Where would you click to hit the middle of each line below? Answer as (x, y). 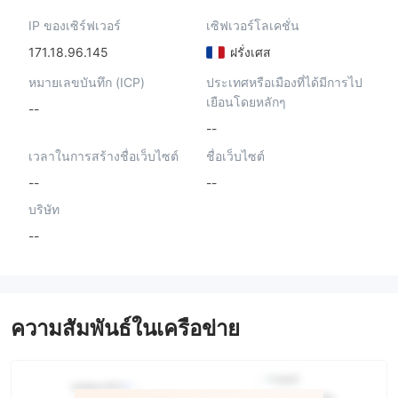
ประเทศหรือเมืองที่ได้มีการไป (284, 82)
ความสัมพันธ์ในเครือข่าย (125, 329)
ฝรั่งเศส (248, 52)
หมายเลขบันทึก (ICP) (87, 82)
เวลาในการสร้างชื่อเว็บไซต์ (103, 155)
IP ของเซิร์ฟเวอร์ (75, 25)
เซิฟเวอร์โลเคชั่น (252, 25)
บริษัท (44, 210)
